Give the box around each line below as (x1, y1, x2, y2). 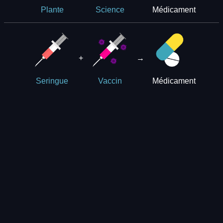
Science (95, 5, 124, 14)
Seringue (36, 77, 68, 86)
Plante (40, 5, 64, 14)
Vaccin (98, 77, 122, 86)
